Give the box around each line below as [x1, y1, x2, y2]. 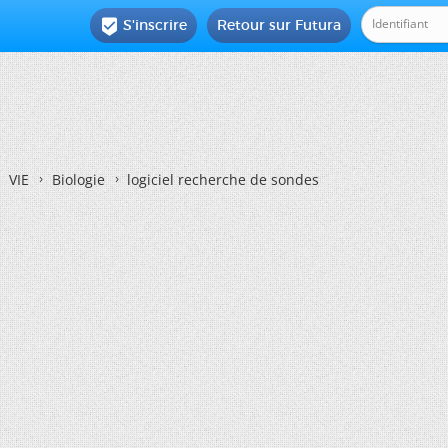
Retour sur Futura [217, 16, 342, 34]
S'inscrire [123, 16, 188, 34]
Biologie [52, 170, 105, 189]
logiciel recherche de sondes [127, 170, 319, 189]
